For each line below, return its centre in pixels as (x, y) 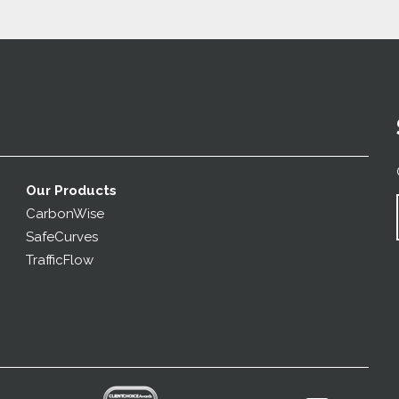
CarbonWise (65, 214)
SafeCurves (61, 237)
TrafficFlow (59, 261)
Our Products (71, 191)
